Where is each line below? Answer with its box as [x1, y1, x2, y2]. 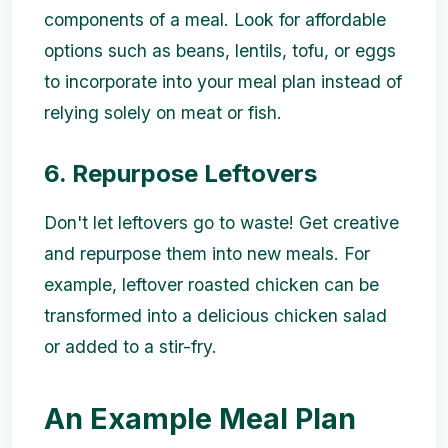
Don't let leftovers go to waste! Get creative [44, 212, 399, 234]
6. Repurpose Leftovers [44, 158, 317, 188]
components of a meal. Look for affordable [44, 8, 386, 30]
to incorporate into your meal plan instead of [44, 70, 402, 92]
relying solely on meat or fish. [44, 101, 282, 123]
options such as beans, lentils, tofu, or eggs [44, 39, 396, 61]
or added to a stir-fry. [44, 336, 217, 358]
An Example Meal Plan [44, 401, 356, 437]
